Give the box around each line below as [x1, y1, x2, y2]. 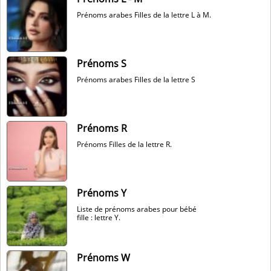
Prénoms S [77, 57, 126, 70]
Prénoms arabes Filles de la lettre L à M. [77, 10, 211, 20]
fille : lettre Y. [77, 212, 120, 223]
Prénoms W [77, 251, 130, 264]
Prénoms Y [77, 186, 126, 200]
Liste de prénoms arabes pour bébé [77, 204, 197, 214]
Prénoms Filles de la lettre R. [77, 139, 172, 149]
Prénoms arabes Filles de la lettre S [77, 74, 195, 85]
